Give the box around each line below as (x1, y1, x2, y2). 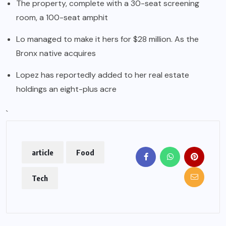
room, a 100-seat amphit (16, 12, 108, 23)
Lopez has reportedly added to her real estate (16, 69, 189, 80)
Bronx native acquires (16, 47, 96, 59)
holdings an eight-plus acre (16, 83, 117, 94)
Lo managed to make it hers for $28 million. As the (16, 33, 199, 44)
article (32, 147, 53, 157)
